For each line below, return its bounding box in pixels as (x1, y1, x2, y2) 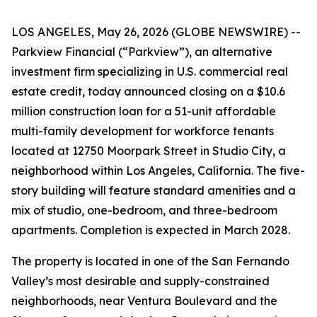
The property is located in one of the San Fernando (11, 254, 289, 268)
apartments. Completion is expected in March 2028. (11, 223, 290, 237)
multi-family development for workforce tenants (11, 124, 274, 138)
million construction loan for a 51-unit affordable (11, 104, 276, 118)
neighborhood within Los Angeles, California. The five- (11, 163, 305, 178)
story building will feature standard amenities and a (11, 183, 296, 197)
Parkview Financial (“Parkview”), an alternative (11, 45, 272, 59)
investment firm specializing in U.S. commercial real (11, 64, 288, 79)
